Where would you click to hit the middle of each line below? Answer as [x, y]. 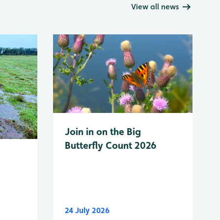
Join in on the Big [103, 131]
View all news [155, 7]
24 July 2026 [87, 211]
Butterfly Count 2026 [111, 145]
